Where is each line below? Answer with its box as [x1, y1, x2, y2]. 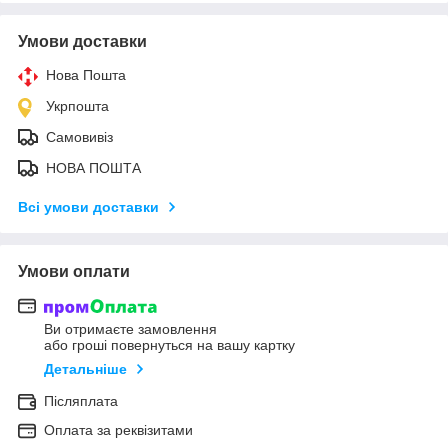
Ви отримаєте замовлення [44, 321, 217, 338]
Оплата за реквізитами [44, 422, 193, 439]
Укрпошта [46, 97, 109, 114]
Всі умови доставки [18, 198, 159, 215]
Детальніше [44, 361, 127, 378]
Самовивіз [46, 128, 113, 145]
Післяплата [44, 393, 118, 410]
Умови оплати [18, 262, 130, 280]
